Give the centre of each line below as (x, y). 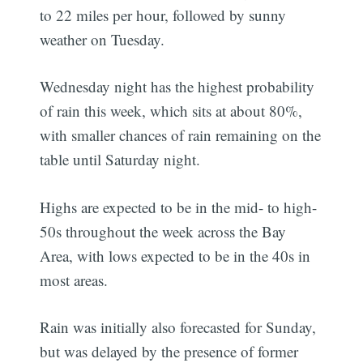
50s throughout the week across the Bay (163, 231)
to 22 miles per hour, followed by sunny (163, 15)
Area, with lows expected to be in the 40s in (175, 255)
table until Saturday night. (120, 160)
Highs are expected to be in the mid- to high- (179, 207)
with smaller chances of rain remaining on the (181, 135)
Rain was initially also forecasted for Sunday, (178, 327)
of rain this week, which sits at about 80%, (171, 111)
